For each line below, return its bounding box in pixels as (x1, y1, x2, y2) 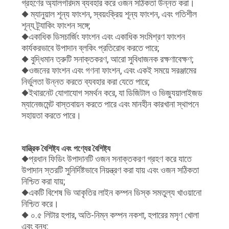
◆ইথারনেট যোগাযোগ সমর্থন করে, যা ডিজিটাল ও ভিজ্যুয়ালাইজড (21, 87, 202, 98)
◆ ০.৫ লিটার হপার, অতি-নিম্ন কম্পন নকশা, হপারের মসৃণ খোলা (21, 209, 199, 220)
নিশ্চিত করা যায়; (21, 175, 65, 187)
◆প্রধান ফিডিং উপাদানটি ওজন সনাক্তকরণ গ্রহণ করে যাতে (21, 153, 192, 164)
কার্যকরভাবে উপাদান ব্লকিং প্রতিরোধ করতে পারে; (21, 42, 159, 53)
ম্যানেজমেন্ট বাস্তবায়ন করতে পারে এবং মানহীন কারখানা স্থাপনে (21, 98, 199, 109)
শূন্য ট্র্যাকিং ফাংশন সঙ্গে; (21, 19, 90, 31)
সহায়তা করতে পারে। (21, 109, 81, 121)
